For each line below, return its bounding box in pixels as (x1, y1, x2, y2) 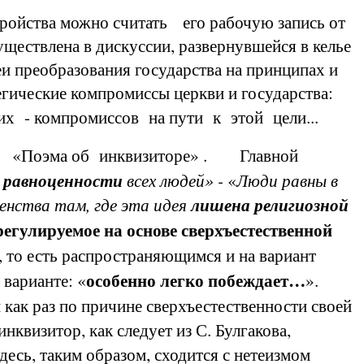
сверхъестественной (181, 217, 332, 242)
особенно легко (86, 267, 204, 292)
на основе (104, 217, 177, 242)
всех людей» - (123, 168, 227, 192)
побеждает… (208, 267, 305, 292)
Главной (240, 143, 298, 167)
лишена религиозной (191, 193, 349, 217)
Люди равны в (236, 168, 338, 192)
